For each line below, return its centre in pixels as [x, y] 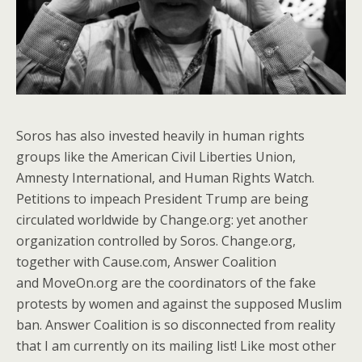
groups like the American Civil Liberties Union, [156, 157]
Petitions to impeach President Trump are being [162, 199]
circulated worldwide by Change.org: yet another [162, 220]
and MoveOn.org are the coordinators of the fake [166, 283]
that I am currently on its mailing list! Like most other [176, 346]
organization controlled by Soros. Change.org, [156, 241]
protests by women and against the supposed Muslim [179, 304]
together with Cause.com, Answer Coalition [146, 262]
